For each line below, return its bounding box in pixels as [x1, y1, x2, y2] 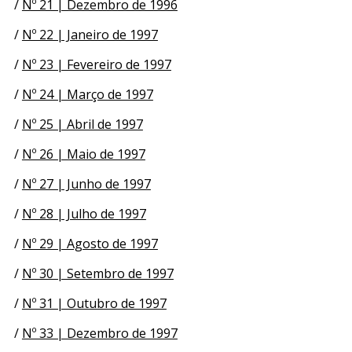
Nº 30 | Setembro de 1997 [21, 264, 174, 282]
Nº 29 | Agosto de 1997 [21, 234, 158, 252]
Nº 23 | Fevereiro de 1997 [21, 55, 171, 73]
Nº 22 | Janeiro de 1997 [21, 25, 158, 43]
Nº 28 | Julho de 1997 [21, 204, 146, 222]
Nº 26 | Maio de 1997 [21, 145, 145, 163]
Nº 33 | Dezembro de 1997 [21, 324, 178, 342]
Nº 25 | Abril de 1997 [21, 115, 143, 133]
